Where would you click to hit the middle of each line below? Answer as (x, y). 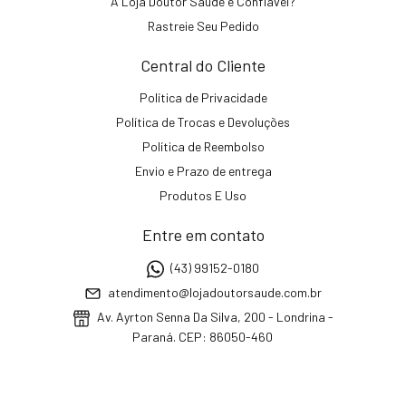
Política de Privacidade (203, 97)
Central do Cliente (203, 65)
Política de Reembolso (203, 146)
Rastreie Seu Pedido (203, 25)
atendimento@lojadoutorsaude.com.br (215, 293)
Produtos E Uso (203, 195)
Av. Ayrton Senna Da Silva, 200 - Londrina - (213, 317)
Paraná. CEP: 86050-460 (203, 336)
